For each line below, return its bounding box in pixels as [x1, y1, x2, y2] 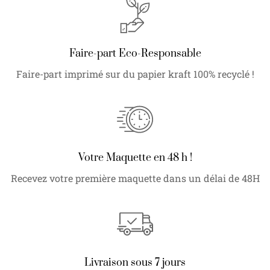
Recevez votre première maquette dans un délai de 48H [10, 172, 260, 185]
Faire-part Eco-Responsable [69, 47, 201, 61]
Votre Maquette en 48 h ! [78, 151, 192, 165]
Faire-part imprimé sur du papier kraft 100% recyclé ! [16, 67, 254, 81]
